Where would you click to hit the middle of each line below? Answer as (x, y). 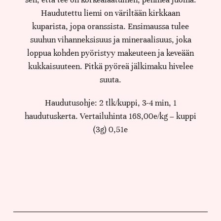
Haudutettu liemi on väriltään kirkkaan (110, 13)
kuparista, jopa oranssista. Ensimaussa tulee (110, 26)
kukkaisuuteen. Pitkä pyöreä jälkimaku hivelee (110, 66)
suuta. (110, 79)
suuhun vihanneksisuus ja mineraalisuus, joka (110, 39)
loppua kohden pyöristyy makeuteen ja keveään (110, 53)
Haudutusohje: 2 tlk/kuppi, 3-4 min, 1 (110, 103)
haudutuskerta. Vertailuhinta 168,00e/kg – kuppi (110, 116)
